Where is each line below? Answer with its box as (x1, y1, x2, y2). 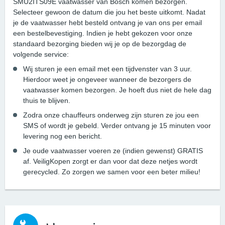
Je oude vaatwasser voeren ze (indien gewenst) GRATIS (23, 147, 203, 155)
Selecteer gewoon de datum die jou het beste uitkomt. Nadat (13, 8, 205, 17)
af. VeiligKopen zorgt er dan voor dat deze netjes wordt (23, 157, 197, 166)
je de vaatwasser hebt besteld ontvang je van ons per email (13, 19, 202, 27)
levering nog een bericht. (23, 132, 102, 141)
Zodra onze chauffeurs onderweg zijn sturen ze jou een (23, 111, 199, 120)
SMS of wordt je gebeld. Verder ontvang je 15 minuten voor (23, 122, 211, 130)
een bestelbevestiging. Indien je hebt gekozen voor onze (13, 29, 192, 38)
